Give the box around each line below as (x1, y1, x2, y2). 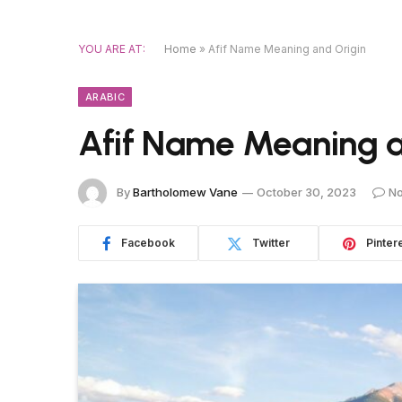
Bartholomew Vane (133, 184, 238, 199)
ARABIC (85, 91, 125, 103)
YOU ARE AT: (78, 42, 145, 56)
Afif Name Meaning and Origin (208, 42, 366, 56)
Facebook (120, 236, 175, 249)
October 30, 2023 (257, 184, 356, 199)
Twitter (252, 236, 290, 249)
